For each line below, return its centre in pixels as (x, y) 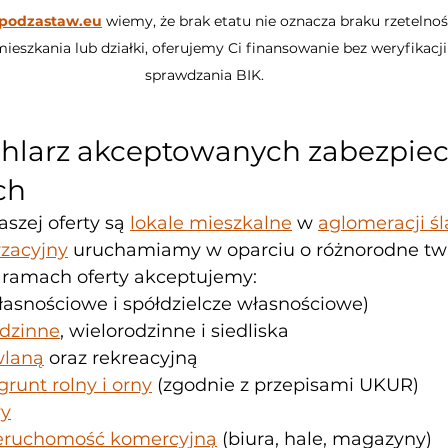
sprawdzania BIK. (204, 75)
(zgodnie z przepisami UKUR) (285, 385)
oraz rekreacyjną (121, 358)
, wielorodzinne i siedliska (174, 331)
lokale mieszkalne (211, 223)
